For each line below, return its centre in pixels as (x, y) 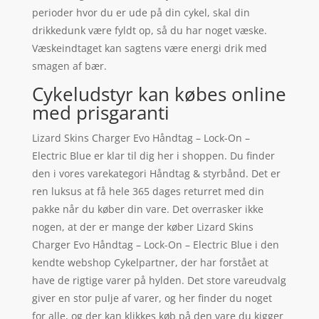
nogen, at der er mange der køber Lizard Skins (142, 226)
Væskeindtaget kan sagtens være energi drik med (149, 48)
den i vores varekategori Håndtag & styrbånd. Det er (156, 173)
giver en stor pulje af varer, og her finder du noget (152, 298)
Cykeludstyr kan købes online (159, 94)
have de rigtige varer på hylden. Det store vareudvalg (159, 280)
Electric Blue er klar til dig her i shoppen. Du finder (153, 155)
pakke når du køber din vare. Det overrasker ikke (147, 209)
